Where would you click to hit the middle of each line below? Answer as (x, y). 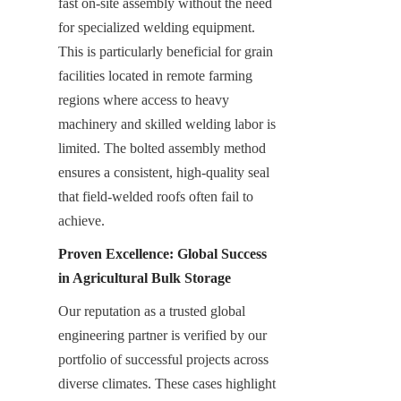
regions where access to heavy (144, 99)
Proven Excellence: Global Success (162, 253)
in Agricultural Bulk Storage (145, 277)
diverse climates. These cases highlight (167, 383)
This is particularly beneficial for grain (166, 51)
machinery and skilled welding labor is (167, 124)
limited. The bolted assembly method (162, 148)
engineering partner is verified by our (162, 335)
